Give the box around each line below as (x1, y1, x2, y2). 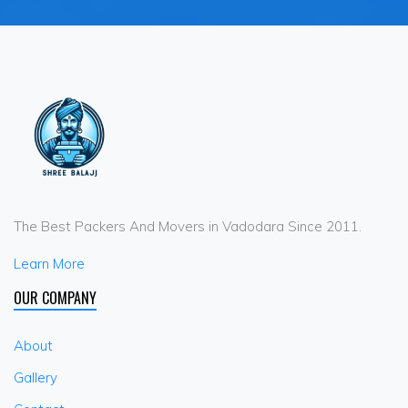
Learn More (14, 255, 85, 273)
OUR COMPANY (14, 287, 97, 310)
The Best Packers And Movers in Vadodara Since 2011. (14, 218, 362, 236)
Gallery (14, 369, 57, 387)
